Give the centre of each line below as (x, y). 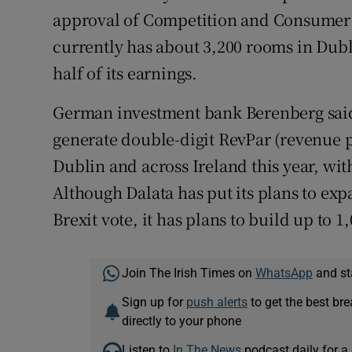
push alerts (216, 302)
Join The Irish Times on (188, 273)
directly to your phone (181, 321)
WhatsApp (284, 273)
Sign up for (154, 302)
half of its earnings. (125, 73)
